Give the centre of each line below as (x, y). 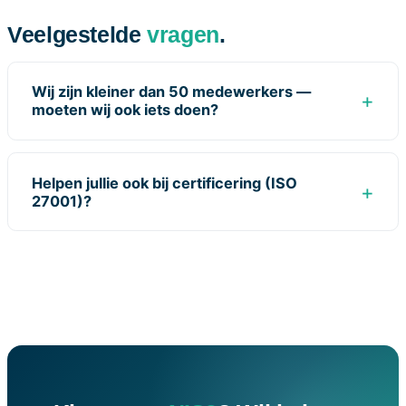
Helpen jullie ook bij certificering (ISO (165, 183)
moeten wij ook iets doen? (126, 110)
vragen (183, 34)
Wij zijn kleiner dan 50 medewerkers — (172, 92)
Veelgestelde (77, 34)
